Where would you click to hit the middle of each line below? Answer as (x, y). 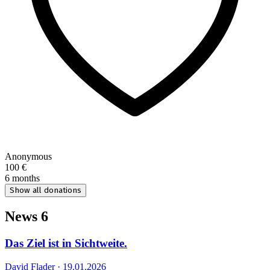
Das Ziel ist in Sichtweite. (66, 243)
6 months (22, 178)
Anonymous (28, 156)
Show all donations (46, 190)
